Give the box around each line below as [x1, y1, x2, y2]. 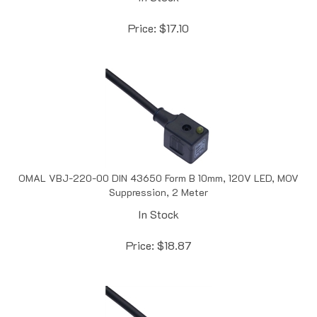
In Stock [138, 191, 179, 207]
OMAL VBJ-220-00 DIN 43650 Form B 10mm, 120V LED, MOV [18, 156, 299, 170]
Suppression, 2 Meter [109, 170, 208, 184]
